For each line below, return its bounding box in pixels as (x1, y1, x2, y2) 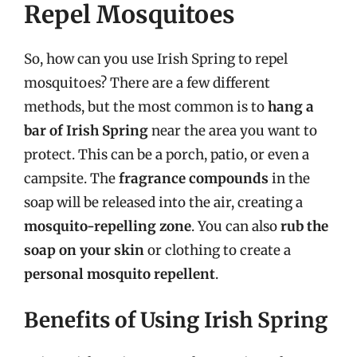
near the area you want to (148, 121, 317, 139)
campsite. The (24, 169, 119, 187)
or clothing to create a (144, 241, 291, 259)
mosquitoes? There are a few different (24, 73, 270, 92)
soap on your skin (24, 241, 144, 259)
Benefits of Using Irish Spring (24, 307, 328, 333)
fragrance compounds (119, 169, 269, 187)
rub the (280, 217, 328, 235)
